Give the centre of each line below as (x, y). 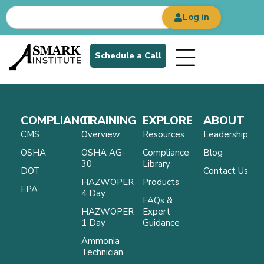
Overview (101, 134)
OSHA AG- (104, 153)
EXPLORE (167, 121)
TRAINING (109, 121)
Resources (163, 134)
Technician (103, 252)
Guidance (161, 223)
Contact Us (225, 171)
